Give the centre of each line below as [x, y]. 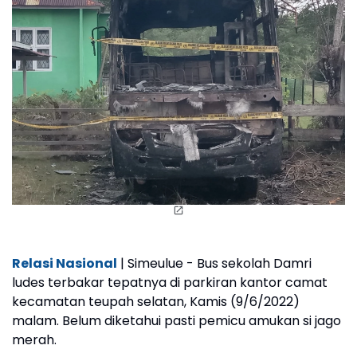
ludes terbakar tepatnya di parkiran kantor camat [170, 282]
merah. [34, 339]
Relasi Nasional [65, 263]
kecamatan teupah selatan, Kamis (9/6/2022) [156, 301]
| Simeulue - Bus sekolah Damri [214, 263]
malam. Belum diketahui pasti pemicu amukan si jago [177, 320]
